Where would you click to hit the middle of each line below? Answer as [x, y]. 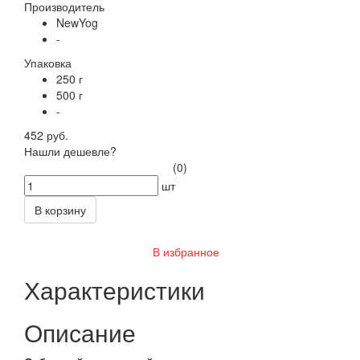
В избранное [184, 251]
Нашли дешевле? [70, 151]
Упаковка [48, 62]
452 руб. [46, 135]
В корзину [60, 209]
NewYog [77, 22]
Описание [80, 332]
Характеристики [115, 289]
